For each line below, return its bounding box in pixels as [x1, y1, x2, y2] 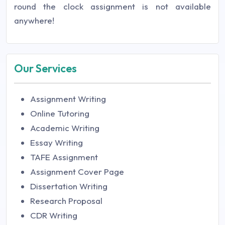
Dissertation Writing [30, 180, 107, 191]
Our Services [14, 61, 77, 75]
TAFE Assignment [30, 151, 98, 162]
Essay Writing [30, 137, 83, 148]
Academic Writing [30, 122, 99, 133]
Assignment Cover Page [30, 166, 124, 177]
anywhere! [14, 15, 54, 26]
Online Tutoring [30, 107, 89, 119]
